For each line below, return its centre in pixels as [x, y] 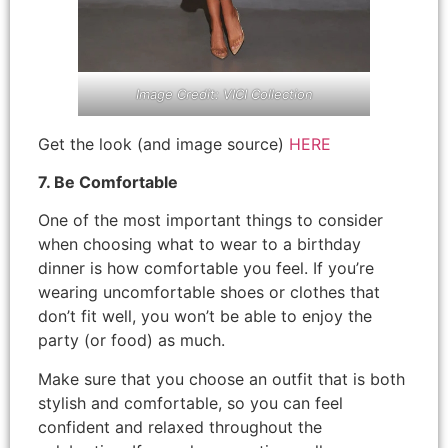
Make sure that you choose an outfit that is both [221, 378]
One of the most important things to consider [210, 220]
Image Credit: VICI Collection [224, 93]
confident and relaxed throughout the [180, 426]
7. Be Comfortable [108, 182]
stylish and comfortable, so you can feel [190, 402]
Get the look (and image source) [163, 143]
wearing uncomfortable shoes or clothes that [209, 292]
